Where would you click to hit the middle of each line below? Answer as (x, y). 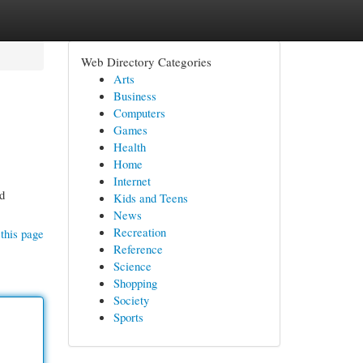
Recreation (139, 232)
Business (135, 96)
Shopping (135, 283)
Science (132, 266)
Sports (128, 317)
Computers (139, 113)
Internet (132, 181)
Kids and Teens (150, 198)
